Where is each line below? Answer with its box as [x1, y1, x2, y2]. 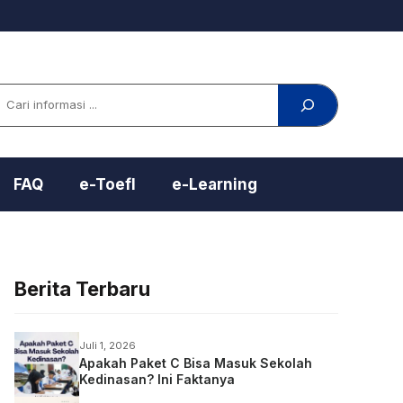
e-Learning [172, 175, 257, 193]
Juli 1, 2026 [79, 338, 136, 352]
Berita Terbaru [14, 276, 150, 300]
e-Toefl [79, 175, 136, 193]
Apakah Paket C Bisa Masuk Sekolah [79, 354, 312, 371]
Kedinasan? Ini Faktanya [79, 371, 235, 387]
